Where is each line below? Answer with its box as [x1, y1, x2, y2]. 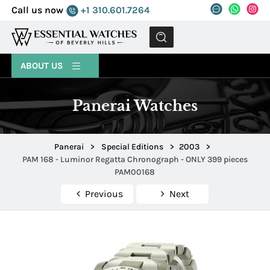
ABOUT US [20, 60, 66, 71]
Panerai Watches [72, 97, 198, 115]
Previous [84, 188, 123, 200]
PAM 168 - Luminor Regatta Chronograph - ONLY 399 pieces [22, 154, 248, 165]
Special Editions [101, 142, 164, 152]
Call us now [11, 4, 64, 16]
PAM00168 [115, 167, 155, 178]
